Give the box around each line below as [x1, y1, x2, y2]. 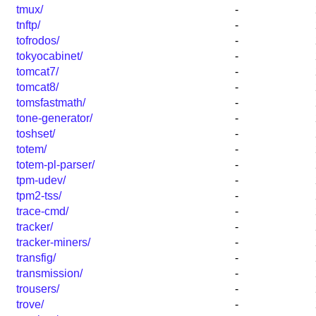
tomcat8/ [16, 81, 59, 94]
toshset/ [16, 128, 55, 140]
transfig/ [16, 252, 56, 265]
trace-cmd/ [16, 205, 68, 218]
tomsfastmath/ [16, 97, 85, 109]
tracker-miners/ [16, 236, 90, 249]
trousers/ [16, 283, 59, 296]
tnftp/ [16, 19, 40, 32]
